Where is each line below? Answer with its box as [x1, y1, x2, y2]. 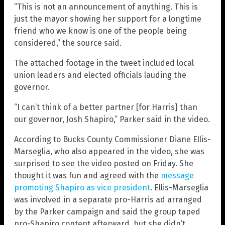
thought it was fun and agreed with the [14, 170, 161, 180]
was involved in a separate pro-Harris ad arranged [14, 194, 202, 204]
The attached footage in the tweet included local [14, 58, 194, 68]
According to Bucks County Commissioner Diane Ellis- [14, 134, 211, 144]
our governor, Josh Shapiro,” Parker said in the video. [14, 114, 210, 124]
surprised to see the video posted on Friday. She [14, 158, 193, 168]
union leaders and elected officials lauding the [14, 70, 186, 80]
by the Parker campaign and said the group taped [14, 206, 200, 216]
